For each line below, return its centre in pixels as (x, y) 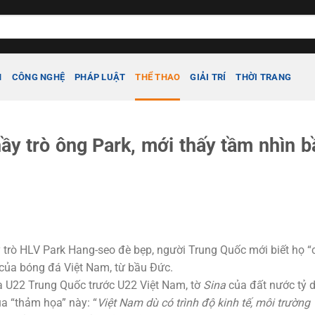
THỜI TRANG (264, 77)
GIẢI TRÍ (208, 77)
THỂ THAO (158, 77)
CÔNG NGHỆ (38, 77)
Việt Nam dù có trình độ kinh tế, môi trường (204, 302)
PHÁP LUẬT (100, 77)
